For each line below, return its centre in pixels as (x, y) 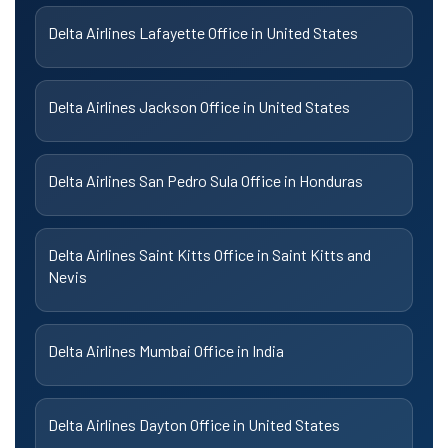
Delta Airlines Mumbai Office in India (166, 350)
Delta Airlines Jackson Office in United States (199, 106)
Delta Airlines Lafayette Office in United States (203, 32)
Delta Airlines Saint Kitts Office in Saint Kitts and (209, 254)
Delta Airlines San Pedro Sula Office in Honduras (205, 180)
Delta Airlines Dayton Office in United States (194, 424)
